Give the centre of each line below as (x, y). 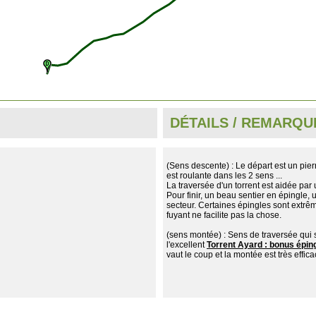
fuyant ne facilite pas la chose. (224, 215)
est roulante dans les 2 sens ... (224, 176)
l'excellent (187, 245)
